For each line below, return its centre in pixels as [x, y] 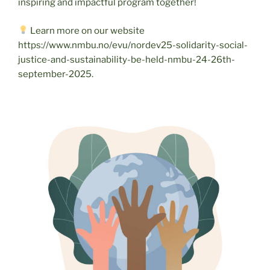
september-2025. [56, 74]
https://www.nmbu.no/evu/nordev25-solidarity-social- [133, 45]
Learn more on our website [87, 30]
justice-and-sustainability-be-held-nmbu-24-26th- [127, 59]
